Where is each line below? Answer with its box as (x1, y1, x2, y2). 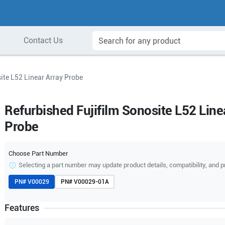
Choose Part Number (9, 150, 69, 157)
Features (5, 202, 40, 213)
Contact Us (23, 36, 63, 45)
